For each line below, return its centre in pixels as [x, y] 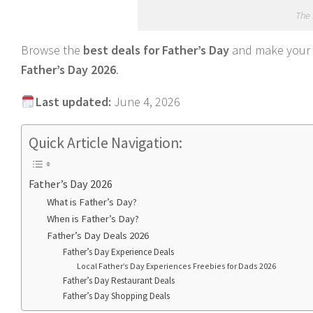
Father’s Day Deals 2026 [97, 236]
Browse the [51, 50]
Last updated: [73, 102]
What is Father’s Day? [92, 202]
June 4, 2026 [145, 102]
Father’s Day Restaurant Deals [118, 281]
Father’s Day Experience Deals [118, 252]
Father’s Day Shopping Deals [116, 296]
